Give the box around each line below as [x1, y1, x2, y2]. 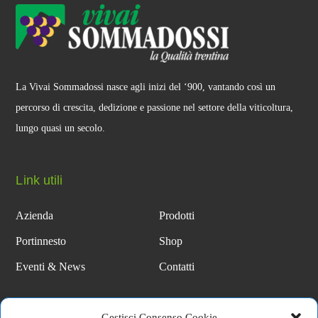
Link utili [16, 172, 63, 187]
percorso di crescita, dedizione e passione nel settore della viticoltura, [16, 102, 294, 113]
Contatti [159, 260, 194, 273]
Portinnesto [16, 234, 67, 247]
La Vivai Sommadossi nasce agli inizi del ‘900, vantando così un [16, 81, 276, 92]
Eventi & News [16, 260, 86, 273]
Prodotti [159, 209, 194, 221]
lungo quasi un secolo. [16, 122, 106, 133]
